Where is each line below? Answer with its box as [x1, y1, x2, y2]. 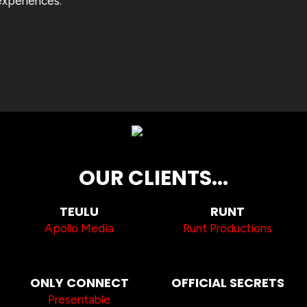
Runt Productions [183, 221, 273, 235]
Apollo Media [45, 221, 114, 235]
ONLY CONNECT [29, 273, 129, 291]
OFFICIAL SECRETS [171, 273, 284, 291]
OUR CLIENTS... [79, 163, 228, 193]
